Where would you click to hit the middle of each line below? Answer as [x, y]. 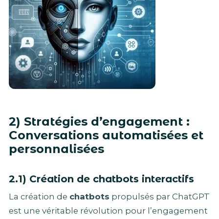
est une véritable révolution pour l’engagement [108, 210]
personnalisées [56, 149]
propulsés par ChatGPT [160, 196]
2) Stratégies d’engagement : [99, 121]
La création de [39, 196]
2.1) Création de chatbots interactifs [101, 179]
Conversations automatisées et [106, 135]
